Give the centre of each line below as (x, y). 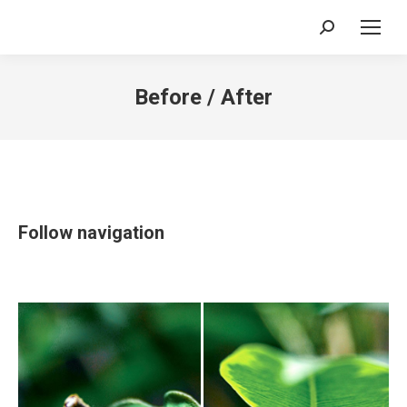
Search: (342, 30)
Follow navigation (91, 233)
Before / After (203, 97)
